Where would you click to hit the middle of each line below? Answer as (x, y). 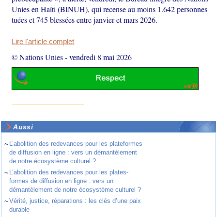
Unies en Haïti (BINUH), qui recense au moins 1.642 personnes (110, 9)
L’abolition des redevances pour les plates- (69, 172)
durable (20, 210)
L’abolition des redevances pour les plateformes (76, 144)
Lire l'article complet (43, 41)
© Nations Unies (38, 57)
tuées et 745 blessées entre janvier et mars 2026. (85, 19)
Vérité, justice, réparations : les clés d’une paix (75, 201)
